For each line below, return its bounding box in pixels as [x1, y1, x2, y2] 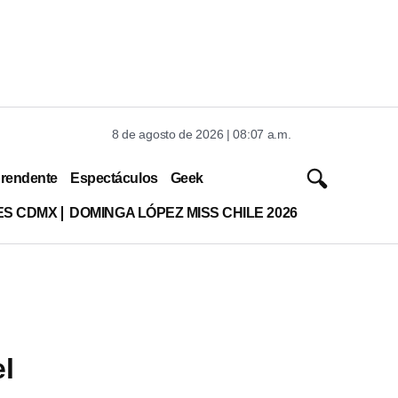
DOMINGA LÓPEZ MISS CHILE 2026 [69, 204, 298, 220]
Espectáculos [70, 170, 158, 186]
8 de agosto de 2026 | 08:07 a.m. [112, 127, 291, 141]
